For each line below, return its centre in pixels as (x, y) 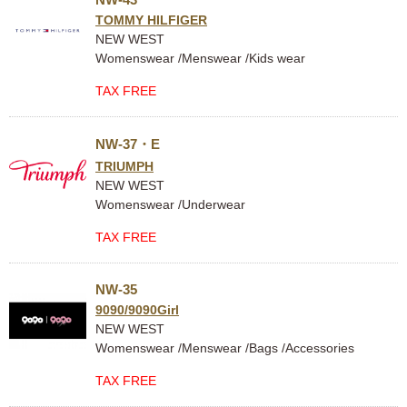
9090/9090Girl (137, 310)
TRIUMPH (124, 166)
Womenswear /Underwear (170, 204)
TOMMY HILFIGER (151, 20)
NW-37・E (128, 144)
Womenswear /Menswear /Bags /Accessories (225, 348)
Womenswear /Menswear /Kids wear (200, 58)
